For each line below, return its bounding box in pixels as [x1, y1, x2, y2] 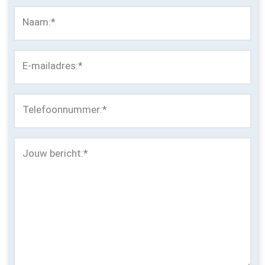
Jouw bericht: [22, 147, 83, 159]
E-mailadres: [22, 60, 78, 72]
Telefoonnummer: [22, 104, 102, 115]
